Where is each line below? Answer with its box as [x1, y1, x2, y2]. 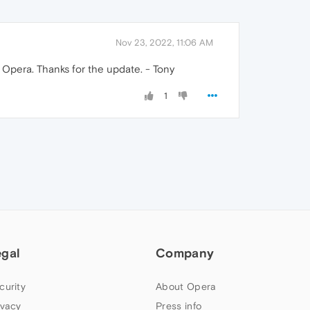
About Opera [156, 281, 217, 293]
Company [156, 246, 215, 261]
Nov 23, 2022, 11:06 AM [116, 37, 213, 48]
